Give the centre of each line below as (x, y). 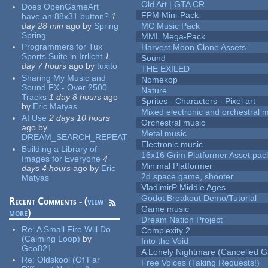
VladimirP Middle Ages (184, 188)
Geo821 (37, 248)
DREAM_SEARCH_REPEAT (75, 137)
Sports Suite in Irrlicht (62, 57)
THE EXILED (166, 69)
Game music (165, 209)
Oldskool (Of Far (69, 260)
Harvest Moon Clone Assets (194, 48)
